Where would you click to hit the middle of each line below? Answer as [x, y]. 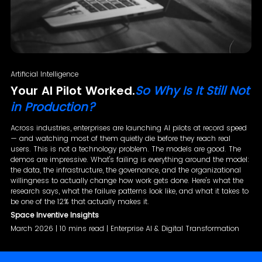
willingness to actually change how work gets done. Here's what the [127, 181]
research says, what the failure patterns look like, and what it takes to [129, 191]
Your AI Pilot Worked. [73, 91]
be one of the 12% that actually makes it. [80, 202]
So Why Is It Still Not [192, 91]
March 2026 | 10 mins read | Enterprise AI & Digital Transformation [125, 229]
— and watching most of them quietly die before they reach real [120, 139]
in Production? [53, 107]
